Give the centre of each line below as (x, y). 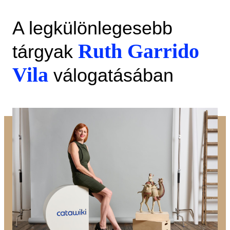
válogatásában (111, 75)
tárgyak (45, 52)
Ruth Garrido (139, 51)
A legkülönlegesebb (92, 28)
